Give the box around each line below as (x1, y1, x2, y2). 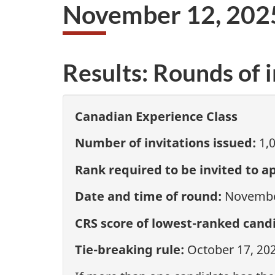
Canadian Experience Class (75, 107, 238, 125)
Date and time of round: (75, 188, 222, 204)
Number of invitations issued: (75, 134, 256, 151)
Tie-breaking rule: (75, 241, 184, 258)
